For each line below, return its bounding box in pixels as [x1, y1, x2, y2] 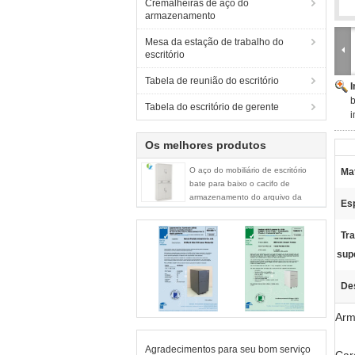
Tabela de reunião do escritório [145, 75, 279, 86]
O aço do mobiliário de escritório [189, 166, 307, 174]
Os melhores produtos [145, 139, 266, 151]
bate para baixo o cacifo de [189, 179, 290, 188]
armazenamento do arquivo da [189, 193, 302, 201]
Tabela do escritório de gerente [145, 101, 279, 113]
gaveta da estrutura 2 [189, 206, 269, 215]
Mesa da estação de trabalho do [145, 36, 284, 48]
